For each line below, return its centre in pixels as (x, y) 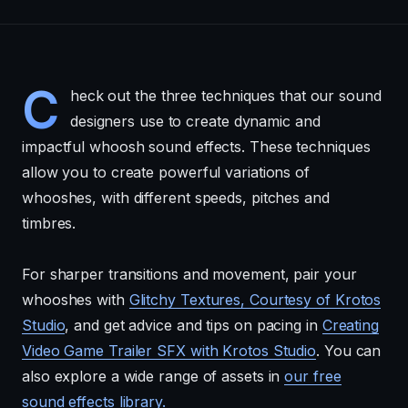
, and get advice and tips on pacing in (194, 325)
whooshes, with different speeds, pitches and (176, 197)
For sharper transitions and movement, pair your (189, 274)
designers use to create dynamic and (195, 121)
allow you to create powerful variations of (166, 172)
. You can (349, 350)
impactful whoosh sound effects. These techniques (196, 146)
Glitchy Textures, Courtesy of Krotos (255, 299)
